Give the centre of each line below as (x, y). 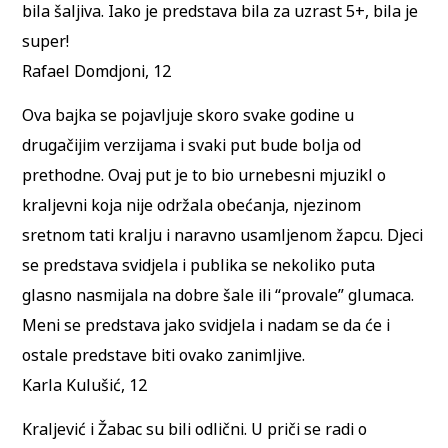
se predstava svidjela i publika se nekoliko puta (199, 265)
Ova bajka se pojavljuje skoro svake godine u (188, 115)
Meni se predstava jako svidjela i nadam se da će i (206, 325)
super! (46, 40)
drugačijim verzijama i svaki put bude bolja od (192, 145)
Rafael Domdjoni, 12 (97, 70)
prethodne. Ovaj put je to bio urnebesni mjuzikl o (204, 175)
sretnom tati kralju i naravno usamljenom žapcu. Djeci (223, 235)
